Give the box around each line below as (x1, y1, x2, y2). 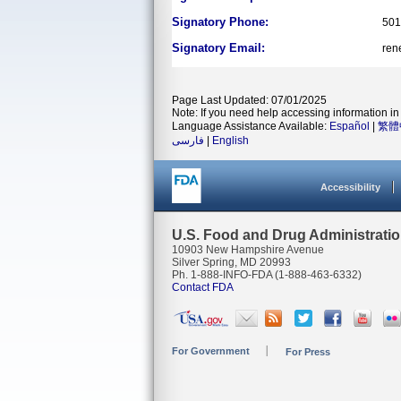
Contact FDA (172, 281, 234, 294)
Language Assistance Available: (172, 120, 329, 132)
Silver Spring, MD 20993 (172, 256, 291, 269)
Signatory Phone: (172, 15, 269, 29)
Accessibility (320, 182, 380, 192)
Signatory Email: (172, 41, 265, 55)
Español (329, 120, 370, 132)
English (212, 134, 249, 147)
